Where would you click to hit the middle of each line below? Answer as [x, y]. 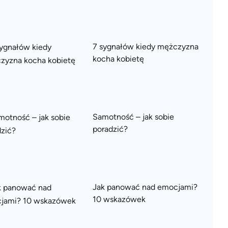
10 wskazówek [119, 199]
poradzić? [110, 129]
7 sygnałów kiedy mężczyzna [146, 47]
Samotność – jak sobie [133, 117]
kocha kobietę [118, 59]
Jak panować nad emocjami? [145, 187]
